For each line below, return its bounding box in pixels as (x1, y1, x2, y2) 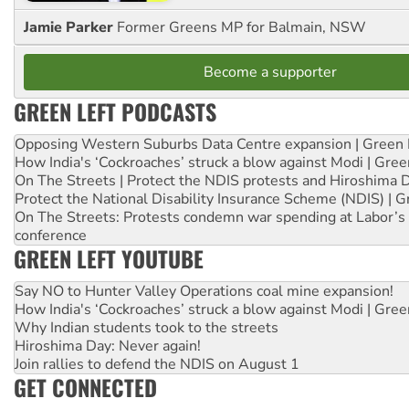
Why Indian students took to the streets (15, 317, 278, 338)
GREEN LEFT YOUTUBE (14, 241, 204, 275)
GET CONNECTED (14, 370, 157, 404)
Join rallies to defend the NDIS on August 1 (15, 353, 299, 374)
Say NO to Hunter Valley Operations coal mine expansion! (15, 280, 393, 301)
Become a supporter (204, 61, 337, 82)
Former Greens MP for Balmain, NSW (117, 16, 366, 37)
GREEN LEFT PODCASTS (14, 94, 216, 128)
